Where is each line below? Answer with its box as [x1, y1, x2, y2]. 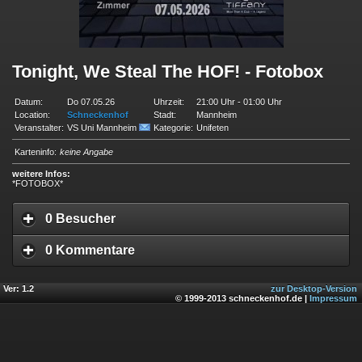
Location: [15, 109, 50, 120]
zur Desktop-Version [271, 284, 357, 294]
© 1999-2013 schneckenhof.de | [175, 293, 309, 304]
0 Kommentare [45, 243, 135, 258]
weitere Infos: [12, 168, 70, 179]
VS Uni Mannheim [67, 122, 139, 133]
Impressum [309, 293, 357, 304]
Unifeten [196, 122, 229, 133]
